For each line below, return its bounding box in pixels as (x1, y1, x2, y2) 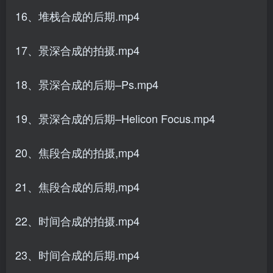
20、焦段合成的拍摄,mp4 (15, 144, 140, 160)
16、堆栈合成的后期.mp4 (15, 8, 140, 24)
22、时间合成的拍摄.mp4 (15, 213, 140, 229)
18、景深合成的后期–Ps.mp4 (15, 76, 158, 92)
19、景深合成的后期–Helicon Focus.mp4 (15, 110, 215, 126)
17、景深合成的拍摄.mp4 (15, 42, 140, 58)
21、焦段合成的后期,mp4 (15, 179, 140, 194)
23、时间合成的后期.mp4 (15, 247, 140, 263)
